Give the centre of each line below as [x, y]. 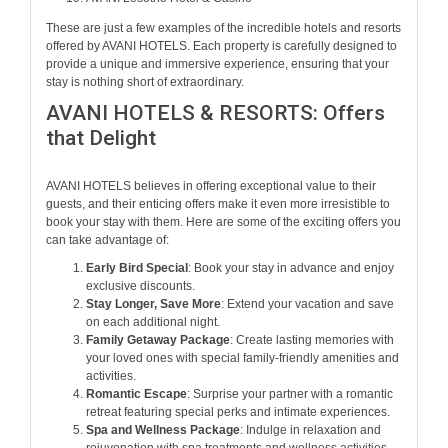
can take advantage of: [107, 240]
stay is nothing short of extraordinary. [145, 81]
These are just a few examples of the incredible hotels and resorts [223, 27]
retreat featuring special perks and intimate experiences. [238, 412]
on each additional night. [153, 322]
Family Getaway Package [158, 340]
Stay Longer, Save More [153, 304]
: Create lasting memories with [312, 340]
